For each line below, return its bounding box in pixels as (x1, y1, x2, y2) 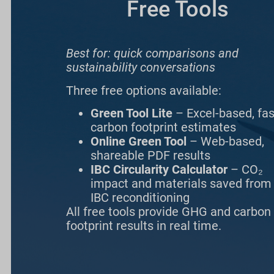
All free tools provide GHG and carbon (66, 204, 271, 219)
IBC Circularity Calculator (91, 161, 228, 177)
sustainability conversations (66, 60, 215, 75)
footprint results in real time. (66, 218, 221, 233)
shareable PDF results (91, 147, 210, 163)
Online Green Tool (91, 133, 187, 149)
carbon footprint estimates (91, 119, 236, 135)
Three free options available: (66, 83, 221, 98)
